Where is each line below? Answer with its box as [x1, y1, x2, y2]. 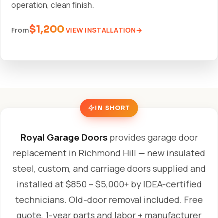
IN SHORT [94, 104, 130, 111]
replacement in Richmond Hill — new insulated [13, 146, 205, 159]
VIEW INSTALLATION [66, 25, 136, 35]
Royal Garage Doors [20, 130, 108, 144]
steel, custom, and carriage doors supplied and [12, 162, 206, 175]
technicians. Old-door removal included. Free [15, 193, 203, 206]
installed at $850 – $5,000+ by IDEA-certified [16, 177, 202, 190]
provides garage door [107, 130, 198, 144]
